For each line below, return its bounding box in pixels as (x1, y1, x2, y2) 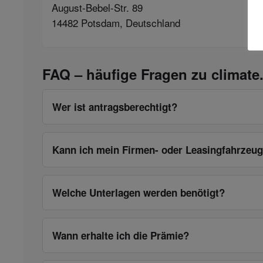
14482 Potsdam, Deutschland (52, 15, 180, 30)
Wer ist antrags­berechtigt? (52, 100, 177, 114)
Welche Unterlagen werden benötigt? (52, 185, 225, 200)
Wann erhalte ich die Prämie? (52, 228, 189, 242)
